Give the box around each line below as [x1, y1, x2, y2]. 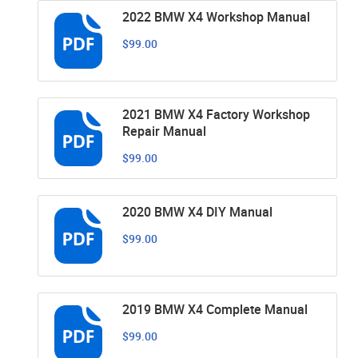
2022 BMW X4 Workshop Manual [122, 7, 310, 26]
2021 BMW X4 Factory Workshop [122, 105, 310, 123]
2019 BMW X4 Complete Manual [122, 300, 308, 318]
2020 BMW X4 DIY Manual [122, 202, 272, 221]
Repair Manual [122, 121, 206, 140]
